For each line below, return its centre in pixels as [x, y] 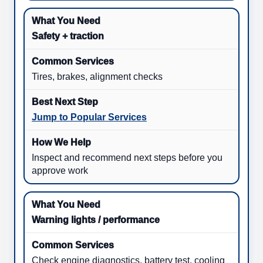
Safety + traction [68, 36]
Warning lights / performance [96, 220]
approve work [60, 171]
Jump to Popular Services [89, 117]
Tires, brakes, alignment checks [97, 77]
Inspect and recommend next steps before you [127, 158]
